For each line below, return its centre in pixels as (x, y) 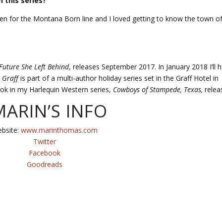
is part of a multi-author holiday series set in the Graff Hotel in (119, 78)
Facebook (44, 153)
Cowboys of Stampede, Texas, (158, 90)
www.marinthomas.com (59, 130)
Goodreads (44, 165)
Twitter (44, 142)
